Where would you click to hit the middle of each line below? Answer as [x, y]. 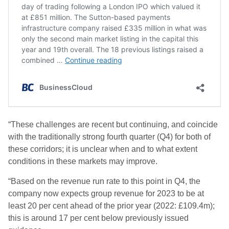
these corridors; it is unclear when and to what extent [103, 149]
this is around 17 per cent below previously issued [98, 218]
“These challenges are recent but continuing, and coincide [113, 124]
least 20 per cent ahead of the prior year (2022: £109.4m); [111, 206]
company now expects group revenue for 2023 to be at [106, 193]
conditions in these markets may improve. [83, 161]
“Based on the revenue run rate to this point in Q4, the [104, 181]
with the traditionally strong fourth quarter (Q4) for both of [109, 137]
